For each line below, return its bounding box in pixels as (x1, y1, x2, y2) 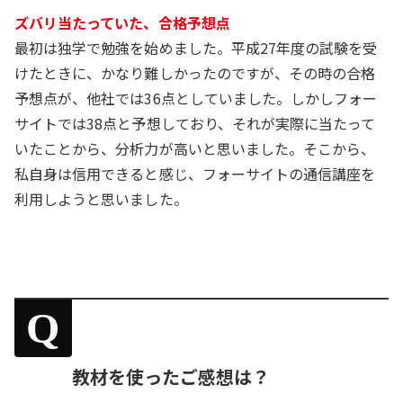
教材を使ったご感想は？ (72, 363, 271, 390)
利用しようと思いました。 (14, 187, 188, 210)
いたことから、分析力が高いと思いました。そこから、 (14, 137, 376, 159)
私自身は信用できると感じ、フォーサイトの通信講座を (14, 162, 376, 184)
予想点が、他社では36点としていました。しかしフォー (14, 86, 378, 109)
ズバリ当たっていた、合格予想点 (14, 11, 230, 33)
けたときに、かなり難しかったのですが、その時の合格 (14, 61, 376, 84)
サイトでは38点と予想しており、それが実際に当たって (14, 112, 376, 134)
